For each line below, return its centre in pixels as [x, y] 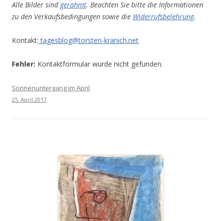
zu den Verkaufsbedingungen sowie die [72, 17]
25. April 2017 [29, 99]
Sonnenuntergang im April [51, 88]
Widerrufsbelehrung [163, 17]
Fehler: [24, 64]
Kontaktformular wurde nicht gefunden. [99, 64]
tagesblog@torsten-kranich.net [90, 40]
